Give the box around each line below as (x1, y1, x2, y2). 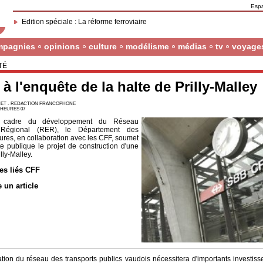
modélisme (125, 42, 169, 51)
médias (177, 42, 207, 51)
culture (88, 42, 117, 51)
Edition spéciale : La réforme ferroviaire (21, 18, 147, 26)
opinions (43, 42, 80, 51)
